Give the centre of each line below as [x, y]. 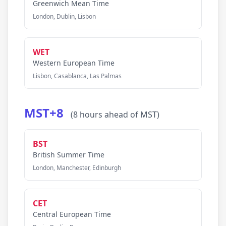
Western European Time [74, 63]
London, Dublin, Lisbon [64, 16]
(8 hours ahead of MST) [115, 115]
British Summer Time [69, 155]
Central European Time [72, 214]
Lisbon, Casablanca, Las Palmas [77, 76]
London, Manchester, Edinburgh [77, 168]
